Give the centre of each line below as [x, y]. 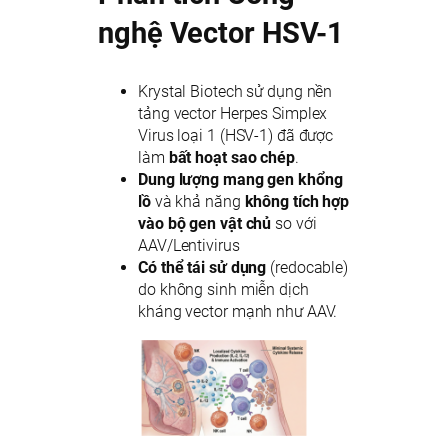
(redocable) [307, 268]
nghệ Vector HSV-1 [221, 33]
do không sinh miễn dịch [223, 290]
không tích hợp [297, 202]
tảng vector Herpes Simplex [233, 114]
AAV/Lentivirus [189, 246]
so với [294, 224]
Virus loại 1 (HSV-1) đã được [236, 136]
